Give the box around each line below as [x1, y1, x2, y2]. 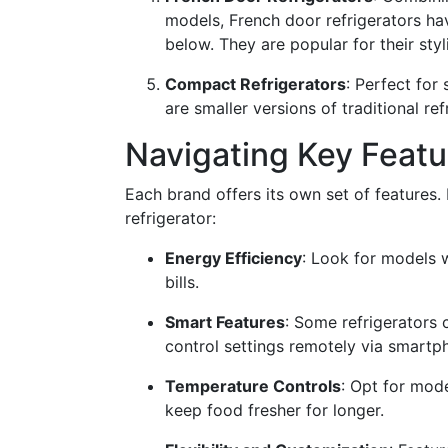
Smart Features [165, 312, 285, 332]
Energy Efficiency [165, 248, 302, 268]
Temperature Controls [165, 376, 341, 396]
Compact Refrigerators [165, 74, 346, 94]
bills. [165, 272, 199, 292]
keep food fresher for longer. [165, 400, 384, 420]
